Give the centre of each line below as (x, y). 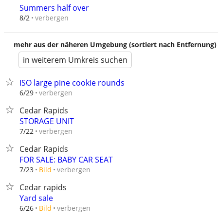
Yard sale (36, 198)
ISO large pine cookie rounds (72, 83)
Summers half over (54, 8)
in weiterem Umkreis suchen (75, 60)
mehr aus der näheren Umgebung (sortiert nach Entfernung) (115, 45)
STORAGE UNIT (47, 121)
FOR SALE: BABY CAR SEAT (66, 160)
